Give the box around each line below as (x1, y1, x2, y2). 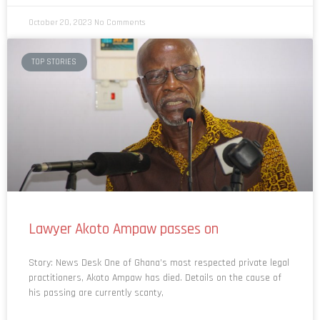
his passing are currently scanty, (29, 286, 164, 300)
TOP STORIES (31, 56, 77, 68)
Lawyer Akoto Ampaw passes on (29, 219, 219, 239)
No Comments (94, 16, 145, 28)
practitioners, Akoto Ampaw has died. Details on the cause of (29, 271, 281, 285)
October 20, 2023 (29, 16, 94, 28)
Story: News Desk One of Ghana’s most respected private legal (29, 256, 289, 270)
